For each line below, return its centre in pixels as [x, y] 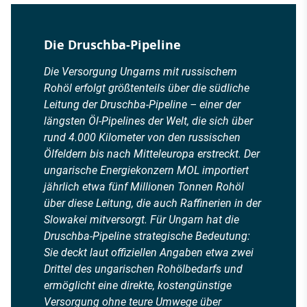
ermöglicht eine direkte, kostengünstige [138, 285]
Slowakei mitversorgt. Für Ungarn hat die [142, 219]
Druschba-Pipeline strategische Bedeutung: [147, 236]
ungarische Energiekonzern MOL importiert [146, 170]
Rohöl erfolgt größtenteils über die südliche [147, 88]
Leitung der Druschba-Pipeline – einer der [142, 104]
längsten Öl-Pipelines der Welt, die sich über [148, 121]
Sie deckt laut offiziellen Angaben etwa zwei [149, 252]
